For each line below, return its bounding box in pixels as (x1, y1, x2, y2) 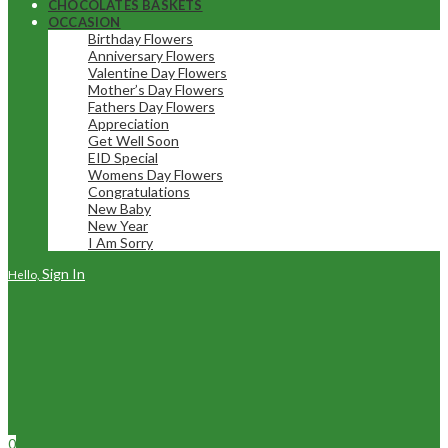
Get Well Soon (88, 132, 179, 149)
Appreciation (88, 115, 169, 132)
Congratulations (88, 183, 190, 200)
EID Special (88, 149, 158, 166)
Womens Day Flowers (88, 166, 223, 183)
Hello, (8, 267, 39, 281)
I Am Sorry (88, 234, 153, 251)
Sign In (42, 265, 85, 282)
